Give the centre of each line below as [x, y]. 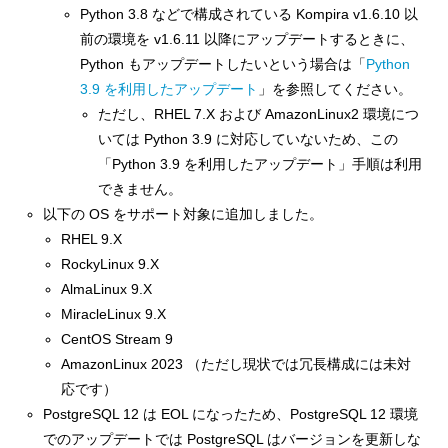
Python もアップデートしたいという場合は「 [222, 64]
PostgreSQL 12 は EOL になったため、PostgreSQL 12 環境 [231, 414]
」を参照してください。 [334, 89]
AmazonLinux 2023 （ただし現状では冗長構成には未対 [236, 364]
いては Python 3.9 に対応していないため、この [247, 139]
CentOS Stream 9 [117, 339]
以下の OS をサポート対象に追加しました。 [183, 214]
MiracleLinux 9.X [114, 314]
